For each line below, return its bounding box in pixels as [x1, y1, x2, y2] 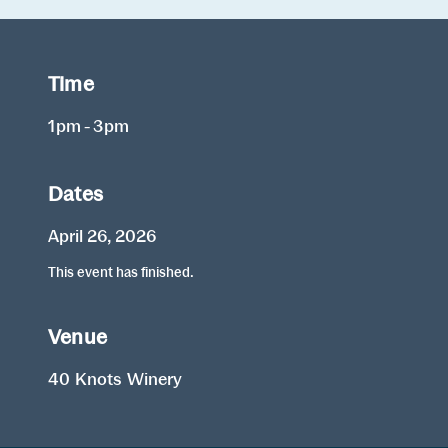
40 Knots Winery [48, 369, 183, 390]
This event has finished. [48, 264, 194, 281]
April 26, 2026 [48, 225, 156, 246]
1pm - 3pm [48, 115, 129, 136]
